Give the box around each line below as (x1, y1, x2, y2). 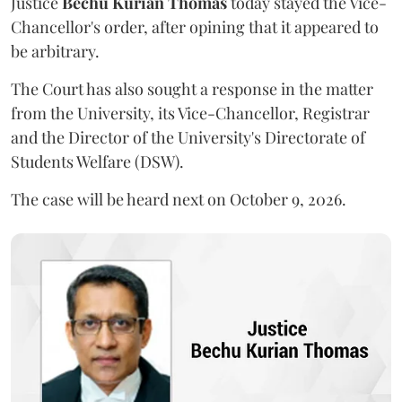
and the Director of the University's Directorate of (11, 127, 365, 149)
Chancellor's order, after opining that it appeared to (11, 16, 379, 39)
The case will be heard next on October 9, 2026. (11, 188, 346, 211)
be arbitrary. (11, 40, 100, 63)
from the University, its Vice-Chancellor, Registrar (11, 102, 370, 125)
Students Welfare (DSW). (11, 151, 184, 173)
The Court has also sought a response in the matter (11, 78, 373, 100)
